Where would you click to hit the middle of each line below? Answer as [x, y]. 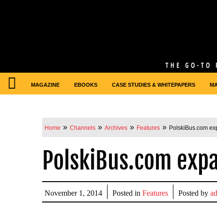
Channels [83, 128]
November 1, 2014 [73, 193]
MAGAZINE [45, 85]
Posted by [194, 193]
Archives [116, 128]
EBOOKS [86, 85]
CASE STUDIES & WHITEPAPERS [154, 85]
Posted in [127, 193]
